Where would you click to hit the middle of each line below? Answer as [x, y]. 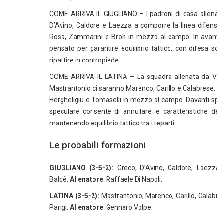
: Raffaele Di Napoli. [133, 179]
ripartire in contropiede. [85, 60]
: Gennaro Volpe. [128, 207]
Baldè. [60, 179]
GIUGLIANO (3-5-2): [83, 168]
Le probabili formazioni [98, 145]
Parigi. [60, 207]
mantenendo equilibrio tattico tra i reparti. [113, 123]
